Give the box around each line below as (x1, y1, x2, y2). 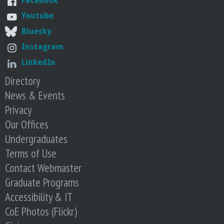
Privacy (5, 102, 31, 117)
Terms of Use (5, 146, 56, 161)
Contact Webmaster (5, 160, 81, 175)
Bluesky (21, 26, 51, 36)
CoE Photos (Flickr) (5, 204, 77, 219)
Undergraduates (5, 131, 67, 146)
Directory (5, 73, 40, 88)
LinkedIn (21, 57, 55, 67)
